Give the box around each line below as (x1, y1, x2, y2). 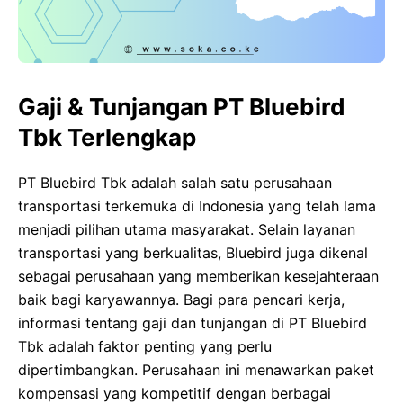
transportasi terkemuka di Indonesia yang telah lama (18, 197, 376, 216)
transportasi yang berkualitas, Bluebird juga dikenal (18, 244, 368, 263)
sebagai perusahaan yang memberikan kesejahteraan (18, 267, 379, 286)
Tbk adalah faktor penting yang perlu (18, 337, 272, 356)
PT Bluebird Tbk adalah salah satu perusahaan (18, 174, 332, 193)
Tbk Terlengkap (18, 123, 196, 152)
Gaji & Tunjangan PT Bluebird (18, 93, 345, 121)
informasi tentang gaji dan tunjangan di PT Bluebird (18, 314, 367, 333)
